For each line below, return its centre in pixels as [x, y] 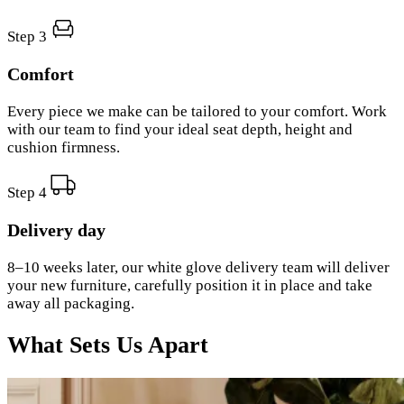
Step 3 [27, 37]
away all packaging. [71, 303]
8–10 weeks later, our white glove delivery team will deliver [198, 267]
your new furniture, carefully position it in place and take [190, 285]
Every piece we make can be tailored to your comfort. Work [197, 111]
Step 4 [27, 192]
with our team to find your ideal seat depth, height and [180, 129]
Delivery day [56, 230]
